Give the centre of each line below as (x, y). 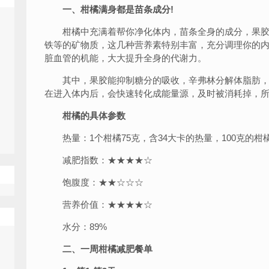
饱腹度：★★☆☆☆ (94, 182)
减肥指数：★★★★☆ (98, 160)
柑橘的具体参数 (89, 116)
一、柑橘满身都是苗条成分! (118, 9)
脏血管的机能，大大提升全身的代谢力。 (125, 58)
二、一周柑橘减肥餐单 (103, 249)
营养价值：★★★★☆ (98, 204)
